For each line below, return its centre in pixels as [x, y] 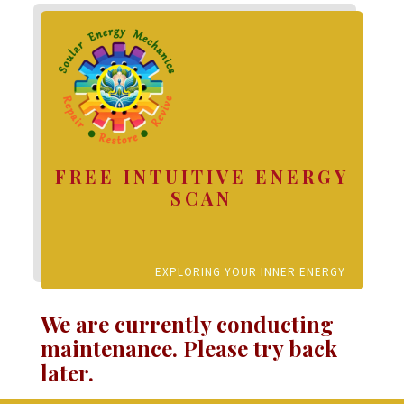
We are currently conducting [187, 323]
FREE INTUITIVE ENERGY [202, 177]
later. [67, 372]
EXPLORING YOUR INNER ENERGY [251, 271]
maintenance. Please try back [188, 348]
